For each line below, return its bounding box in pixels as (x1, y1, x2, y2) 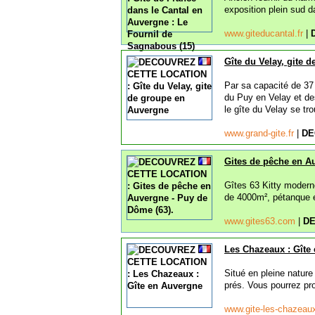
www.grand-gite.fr (224, 128, 297, 139)
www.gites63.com (224, 216, 298, 226)
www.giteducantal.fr (224, 28, 306, 39)
